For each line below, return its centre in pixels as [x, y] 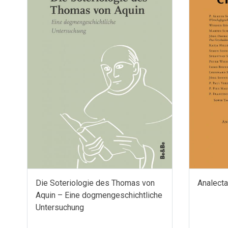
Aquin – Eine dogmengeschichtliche [99, 195]
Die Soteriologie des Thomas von [95, 183]
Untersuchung [60, 207]
